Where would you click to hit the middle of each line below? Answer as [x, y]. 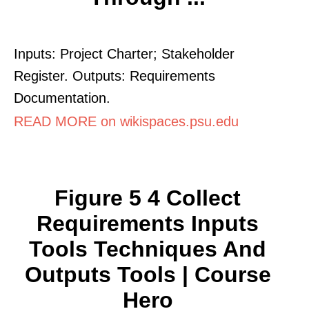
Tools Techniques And [148, 249]
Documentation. [62, 98]
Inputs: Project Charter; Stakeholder [124, 53]
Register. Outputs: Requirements [114, 76]
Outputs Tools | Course [148, 274]
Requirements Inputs [148, 223]
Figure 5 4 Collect [148, 198]
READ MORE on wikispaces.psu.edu [126, 121]
